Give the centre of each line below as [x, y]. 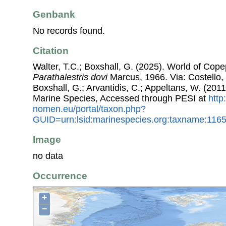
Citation [51, 50]
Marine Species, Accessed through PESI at [121, 99]
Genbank [54, 15]
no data [48, 156]
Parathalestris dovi [70, 77]
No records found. [69, 31]
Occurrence [60, 176]
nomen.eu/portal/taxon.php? [89, 109]
